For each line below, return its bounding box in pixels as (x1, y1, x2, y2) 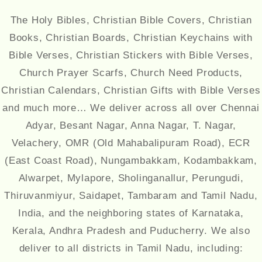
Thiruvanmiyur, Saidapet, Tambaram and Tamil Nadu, (4, 190, 258, 202)
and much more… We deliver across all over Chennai (2, 102, 260, 114)
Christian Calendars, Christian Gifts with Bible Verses (1, 85, 261, 96)
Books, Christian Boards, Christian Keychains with (9, 32, 253, 44)
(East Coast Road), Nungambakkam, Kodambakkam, (5, 155, 257, 167)
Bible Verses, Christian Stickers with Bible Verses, (9, 50, 253, 61)
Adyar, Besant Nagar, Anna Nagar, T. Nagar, (25, 120, 237, 132)
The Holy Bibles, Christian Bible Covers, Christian (10, 15, 252, 26)
